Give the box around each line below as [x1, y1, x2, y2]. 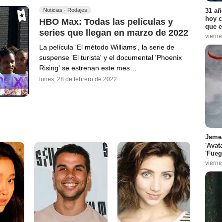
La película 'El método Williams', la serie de [39, 43, 174, 51]
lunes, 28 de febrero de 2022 [39, 75, 117, 83]
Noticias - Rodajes [43, 7, 87, 13]
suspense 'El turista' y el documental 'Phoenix [39, 53, 182, 61]
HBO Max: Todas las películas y [39, 17, 173, 27]
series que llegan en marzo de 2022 [39, 27, 188, 38]
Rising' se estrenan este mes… [39, 63, 137, 72]
